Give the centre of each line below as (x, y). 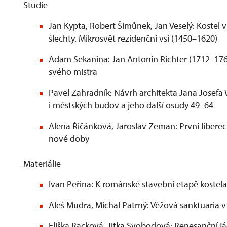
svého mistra (74, 72)
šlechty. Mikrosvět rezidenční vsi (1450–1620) (134, 38)
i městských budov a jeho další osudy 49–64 (131, 105)
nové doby (70, 139)
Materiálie (42, 163)
